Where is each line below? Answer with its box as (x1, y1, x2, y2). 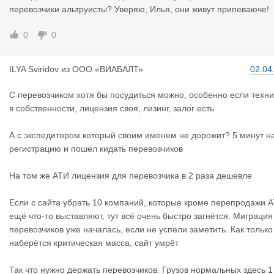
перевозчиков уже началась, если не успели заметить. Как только (9, 224, 273, 234)
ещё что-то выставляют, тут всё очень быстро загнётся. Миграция (9, 211, 273, 221)
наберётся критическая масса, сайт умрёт (9, 238, 179, 248)
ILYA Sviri (9, 64, 45, 74)
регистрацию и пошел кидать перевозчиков (9, 144, 183, 154)
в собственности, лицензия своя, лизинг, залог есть (9, 103, 214, 113)
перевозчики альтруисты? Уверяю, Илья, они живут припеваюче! (9, 4, 269, 14)
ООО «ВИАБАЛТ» (72, 64, 143, 74)
